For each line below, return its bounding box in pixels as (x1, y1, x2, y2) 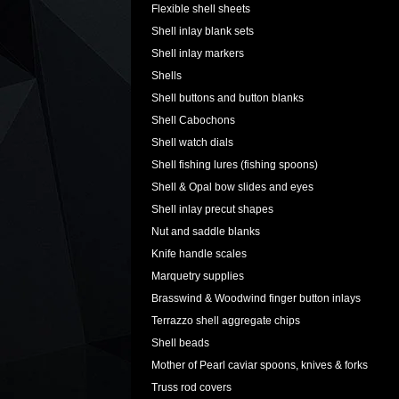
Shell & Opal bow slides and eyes (151, 181, 313, 193)
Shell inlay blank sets (151, 25, 254, 37)
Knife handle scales (151, 248, 247, 260)
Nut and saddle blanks (151, 225, 260, 238)
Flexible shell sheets (151, 3, 250, 15)
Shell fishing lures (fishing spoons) (151, 159, 318, 171)
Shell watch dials (151, 136, 233, 149)
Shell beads (151, 337, 209, 349)
